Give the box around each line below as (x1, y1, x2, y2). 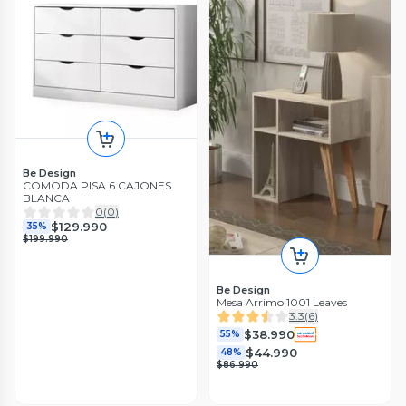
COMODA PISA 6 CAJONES (23, 179, 171, 193)
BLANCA (23, 191, 70, 206)
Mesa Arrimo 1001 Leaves (217, 295, 347, 310)
